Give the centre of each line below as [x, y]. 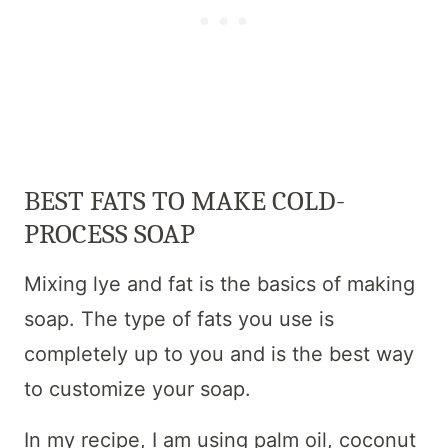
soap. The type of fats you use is [179, 319]
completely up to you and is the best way [219, 354]
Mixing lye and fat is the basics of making [219, 284]
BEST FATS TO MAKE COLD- [184, 201]
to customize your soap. [137, 389]
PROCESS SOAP [109, 234]
